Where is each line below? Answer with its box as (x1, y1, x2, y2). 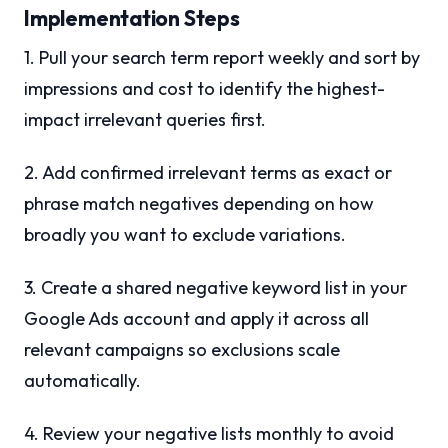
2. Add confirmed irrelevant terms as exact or (24, 161, 392, 185)
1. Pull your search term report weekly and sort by (24, 46, 420, 70)
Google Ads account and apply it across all (24, 307, 369, 331)
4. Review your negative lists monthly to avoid (24, 422, 394, 446)
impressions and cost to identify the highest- (24, 77, 385, 101)
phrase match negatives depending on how (24, 192, 374, 216)
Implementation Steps (24, 5, 240, 32)
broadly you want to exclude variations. (24, 223, 346, 247)
